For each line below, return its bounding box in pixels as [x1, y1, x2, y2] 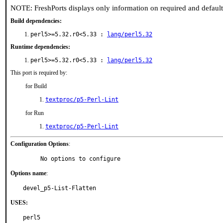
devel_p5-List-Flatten [23, 185, 96, 192]
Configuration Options [10, 140, 69, 147]
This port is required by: [10, 69, 67, 76]
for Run [25, 110, 44, 116]
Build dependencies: [10, 17, 62, 24]
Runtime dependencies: [10, 43, 70, 50]
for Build [25, 83, 47, 90]
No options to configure [40, 155, 120, 162]
